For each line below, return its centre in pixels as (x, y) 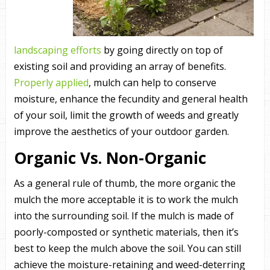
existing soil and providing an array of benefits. (120, 66)
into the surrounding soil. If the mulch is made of (124, 216)
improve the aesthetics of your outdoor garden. (121, 131)
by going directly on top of (162, 50)
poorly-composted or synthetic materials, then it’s (126, 232)
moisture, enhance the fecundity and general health (130, 99)
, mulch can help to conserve (152, 83)
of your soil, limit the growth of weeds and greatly (126, 115)
